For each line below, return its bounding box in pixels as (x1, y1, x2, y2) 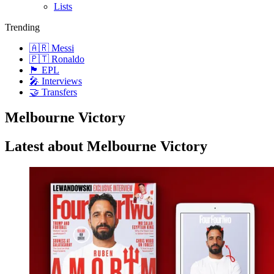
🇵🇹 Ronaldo (29, 53, 84, 64)
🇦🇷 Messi (29, 42, 74, 53)
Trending (5, 21, 40, 32)
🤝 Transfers (29, 86, 77, 97)
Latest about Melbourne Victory (5, 138, 207, 155)
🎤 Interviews (29, 75, 82, 86)
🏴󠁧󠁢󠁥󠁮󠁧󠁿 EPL (29, 64, 59, 75)
